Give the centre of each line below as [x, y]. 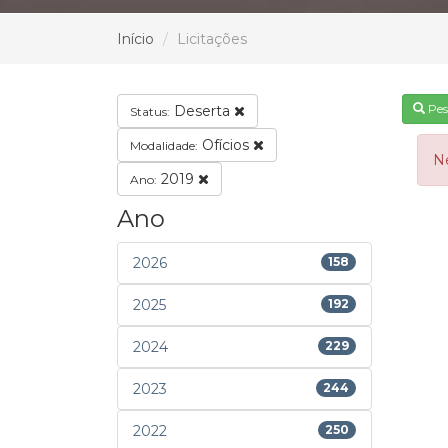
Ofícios [225, 144]
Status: [150, 111]
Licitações [212, 38]
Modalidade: [164, 145]
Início [135, 38]
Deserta [202, 110]
